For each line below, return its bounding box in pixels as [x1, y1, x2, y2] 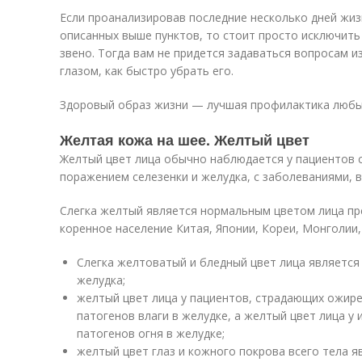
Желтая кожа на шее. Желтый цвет [60, 129, 309, 150]
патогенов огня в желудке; [77, 326, 225, 341]
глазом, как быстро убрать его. [60, 63, 234, 78]
